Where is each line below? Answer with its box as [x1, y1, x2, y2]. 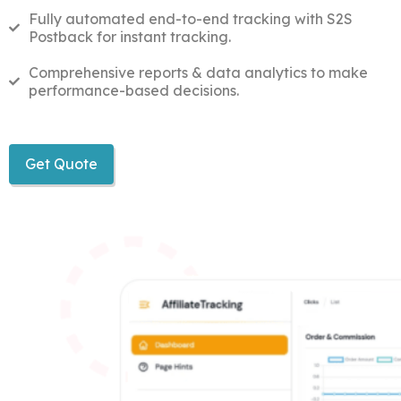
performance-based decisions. [29, 81, 239, 99]
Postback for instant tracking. [29, 28, 231, 46]
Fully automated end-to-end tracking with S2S [29, 10, 353, 28]
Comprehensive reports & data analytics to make [29, 64, 368, 81]
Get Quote [25, 155, 98, 173]
